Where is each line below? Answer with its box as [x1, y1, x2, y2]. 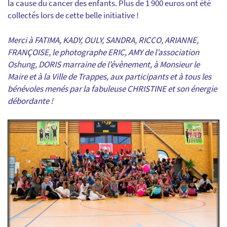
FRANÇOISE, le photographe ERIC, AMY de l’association [8, 47, 199, 58]
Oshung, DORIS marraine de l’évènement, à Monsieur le [8, 59, 200, 70]
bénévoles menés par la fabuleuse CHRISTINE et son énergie [8, 83, 217, 94]
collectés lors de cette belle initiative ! [8, 10, 139, 21]
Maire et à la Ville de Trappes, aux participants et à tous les [8, 71, 211, 82]
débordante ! [8, 95, 53, 106]
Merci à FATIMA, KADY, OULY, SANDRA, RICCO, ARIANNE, [8, 34, 199, 46]
